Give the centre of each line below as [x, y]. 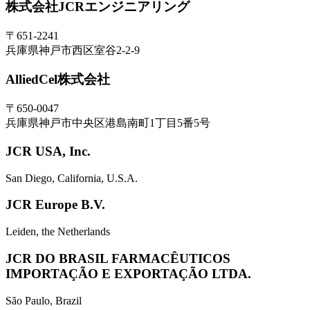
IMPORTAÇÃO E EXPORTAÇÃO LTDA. [128, 273]
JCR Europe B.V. [55, 205]
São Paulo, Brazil [44, 300]
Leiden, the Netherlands [58, 232]
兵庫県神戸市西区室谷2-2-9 [73, 50]
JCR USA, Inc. [48, 151]
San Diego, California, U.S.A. [72, 178]
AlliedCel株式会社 [58, 80]
